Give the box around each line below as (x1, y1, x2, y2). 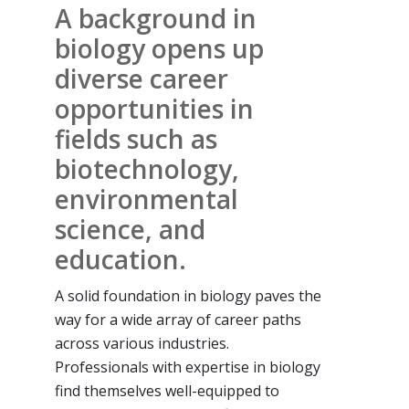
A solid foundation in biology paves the (55, 285, 321, 306)
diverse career (55, 60, 228, 96)
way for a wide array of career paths (55, 309, 301, 330)
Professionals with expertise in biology (55, 356, 320, 377)
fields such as (55, 121, 217, 156)
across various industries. (55, 332, 229, 353)
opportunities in (55, 90, 254, 126)
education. (55, 241, 186, 277)
